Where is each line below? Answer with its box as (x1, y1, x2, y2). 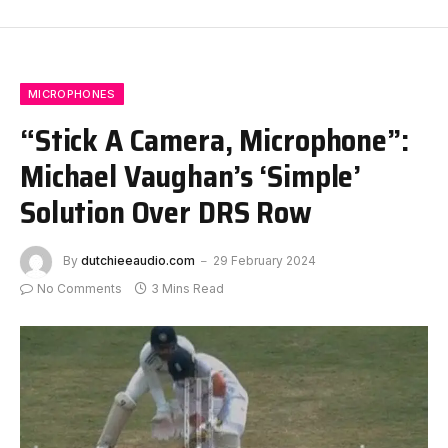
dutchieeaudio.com (81, 252, 195, 268)
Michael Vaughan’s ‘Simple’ (20, 151, 362, 200)
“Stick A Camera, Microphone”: (20, 115, 409, 164)
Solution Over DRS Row (20, 187, 312, 236)
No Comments (37, 280, 122, 296)
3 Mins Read (151, 280, 224, 296)
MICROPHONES (28, 86, 116, 101)
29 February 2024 (213, 252, 316, 268)
